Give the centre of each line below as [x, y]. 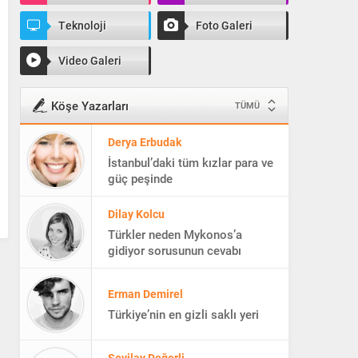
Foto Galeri [224, 25]
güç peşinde [140, 157]
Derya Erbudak [145, 121]
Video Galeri [90, 60]
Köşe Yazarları [90, 105]
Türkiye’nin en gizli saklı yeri [183, 293]
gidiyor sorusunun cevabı [175, 229]
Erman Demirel [145, 272]
